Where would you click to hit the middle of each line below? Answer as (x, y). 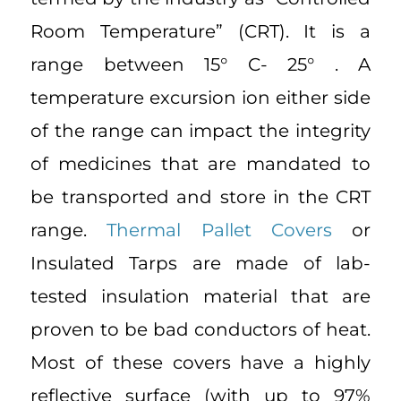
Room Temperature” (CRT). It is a (200, 32)
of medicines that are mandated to (200, 164)
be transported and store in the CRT (200, 197)
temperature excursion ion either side (200, 98)
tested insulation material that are (200, 297)
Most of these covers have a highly (200, 363)
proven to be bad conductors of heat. (200, 330)
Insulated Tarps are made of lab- (200, 264)
